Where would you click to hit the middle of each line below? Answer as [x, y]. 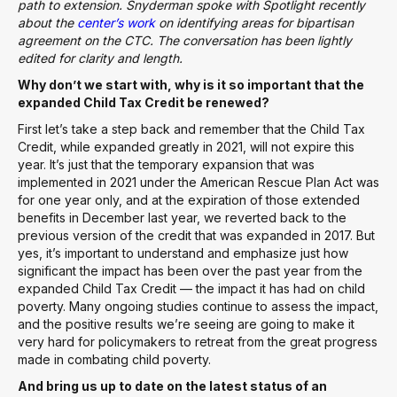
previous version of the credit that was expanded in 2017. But [196, 235]
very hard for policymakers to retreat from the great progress [198, 342]
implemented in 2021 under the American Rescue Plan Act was [198, 182]
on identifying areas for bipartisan [254, 23]
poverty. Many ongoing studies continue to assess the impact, [198, 306]
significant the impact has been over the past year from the [190, 271]
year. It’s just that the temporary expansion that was [166, 164]
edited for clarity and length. [100, 58]
